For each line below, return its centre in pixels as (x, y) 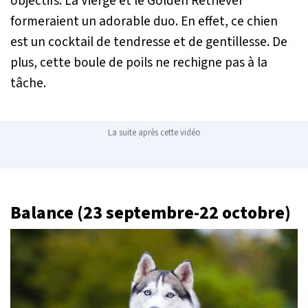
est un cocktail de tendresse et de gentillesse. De (149, 42)
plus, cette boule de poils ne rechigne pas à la (139, 62)
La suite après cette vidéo (154, 132)
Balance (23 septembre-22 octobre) (151, 213)
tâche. (28, 83)
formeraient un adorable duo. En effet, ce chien (144, 21)
